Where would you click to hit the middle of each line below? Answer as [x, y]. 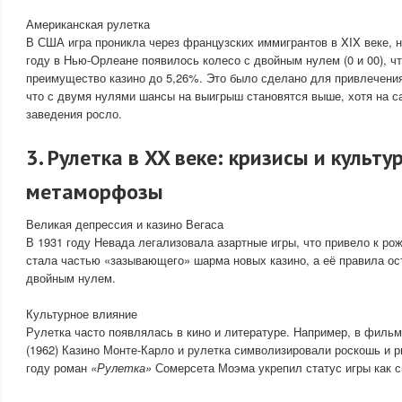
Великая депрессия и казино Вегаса [125, 224]
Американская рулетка [88, 24]
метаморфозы [95, 192]
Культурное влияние [82, 314]
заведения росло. [74, 114]
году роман [58, 367]
